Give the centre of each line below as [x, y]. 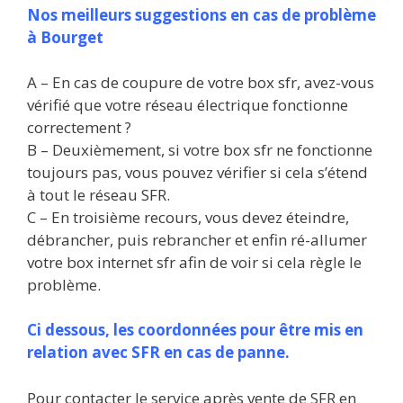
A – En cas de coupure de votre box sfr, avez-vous [201, 82]
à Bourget [65, 37]
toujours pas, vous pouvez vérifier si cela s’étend [197, 172]
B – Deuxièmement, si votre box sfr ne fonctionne [200, 150]
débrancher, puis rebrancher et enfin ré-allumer [197, 240]
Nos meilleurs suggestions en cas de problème [201, 15]
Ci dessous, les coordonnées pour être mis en [195, 330]
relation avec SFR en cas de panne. [158, 352]
